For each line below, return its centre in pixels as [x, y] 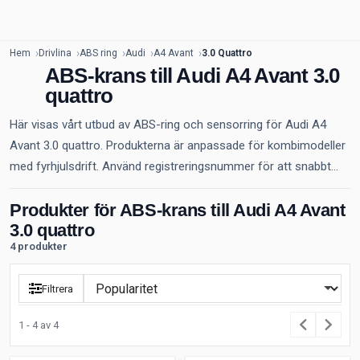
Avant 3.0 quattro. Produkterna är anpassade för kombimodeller [178, 145]
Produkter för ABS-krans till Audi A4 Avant [178, 210]
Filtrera [57, 288]
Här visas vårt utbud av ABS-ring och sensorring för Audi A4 [168, 125]
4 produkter [39, 246]
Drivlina [55, 53]
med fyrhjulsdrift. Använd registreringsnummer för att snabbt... [174, 166]
